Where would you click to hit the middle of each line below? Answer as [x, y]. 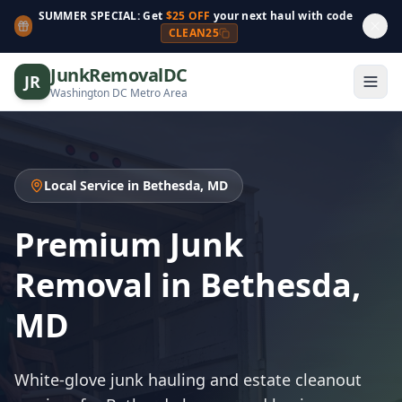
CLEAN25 [193, 33]
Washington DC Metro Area [119, 92]
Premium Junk [129, 245]
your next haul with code [282, 16]
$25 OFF [188, 16]
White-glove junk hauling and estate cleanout [188, 380]
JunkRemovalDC [119, 74]
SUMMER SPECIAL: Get [102, 16]
